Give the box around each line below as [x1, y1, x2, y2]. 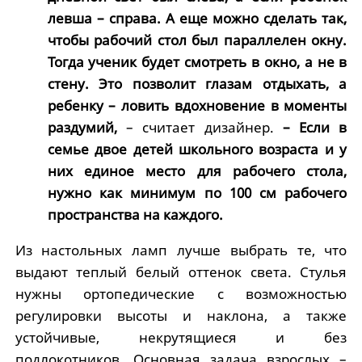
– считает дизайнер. [125, 118, 283, 137]
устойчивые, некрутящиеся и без [15, 328, 347, 347]
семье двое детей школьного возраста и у [47, 140, 347, 158]
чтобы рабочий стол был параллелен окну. [47, 31, 347, 49]
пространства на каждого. [47, 205, 223, 224]
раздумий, [47, 118, 126, 137]
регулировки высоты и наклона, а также [15, 306, 347, 325]
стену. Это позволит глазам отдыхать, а [47, 74, 347, 93]
